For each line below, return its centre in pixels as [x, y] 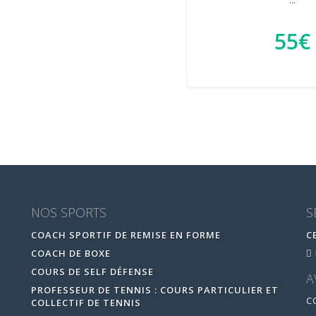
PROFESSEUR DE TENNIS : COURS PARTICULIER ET [154, 290]
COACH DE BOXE [71, 253]
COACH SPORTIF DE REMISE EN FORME [126, 235]
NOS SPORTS [68, 212]
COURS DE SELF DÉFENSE [92, 271]
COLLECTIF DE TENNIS [86, 302]
